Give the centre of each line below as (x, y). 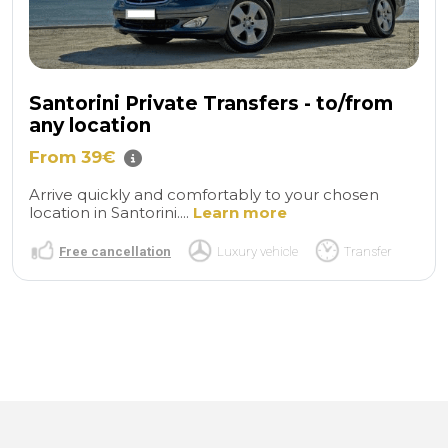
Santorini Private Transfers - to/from (211, 103)
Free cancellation (115, 251)
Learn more (240, 212)
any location (90, 125)
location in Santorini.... (111, 212)
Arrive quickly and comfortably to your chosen (204, 194)
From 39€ (72, 157)
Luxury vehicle (257, 251)
